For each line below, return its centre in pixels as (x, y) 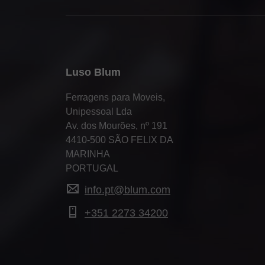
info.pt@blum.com (127, 190)
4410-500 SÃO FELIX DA (119, 140)
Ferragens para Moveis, (115, 97)
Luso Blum (93, 72)
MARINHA (88, 154)
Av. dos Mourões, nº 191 (117, 125)
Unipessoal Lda (99, 111)
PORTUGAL (92, 168)
